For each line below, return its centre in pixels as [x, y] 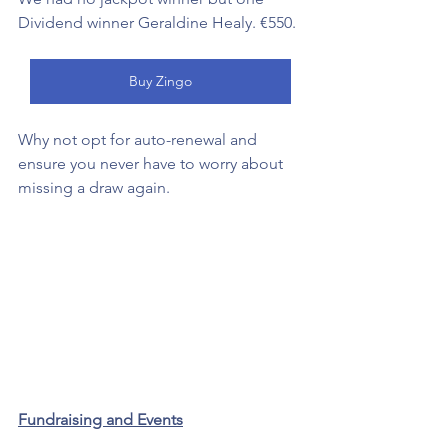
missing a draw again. [96, 188]
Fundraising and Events [100, 419]
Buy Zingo [160, 81]
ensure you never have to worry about [152, 164]
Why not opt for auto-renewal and [139, 140]
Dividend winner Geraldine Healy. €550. [159, 23]
